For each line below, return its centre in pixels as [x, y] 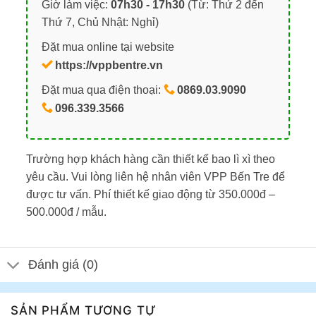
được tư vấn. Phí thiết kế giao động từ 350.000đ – [150, 194]
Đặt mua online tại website [108, 47]
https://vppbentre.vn [109, 65]
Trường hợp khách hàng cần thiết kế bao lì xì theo [150, 159]
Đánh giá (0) [63, 265]
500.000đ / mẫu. [66, 212]
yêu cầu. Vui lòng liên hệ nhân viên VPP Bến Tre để [155, 176]
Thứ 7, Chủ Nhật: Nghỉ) [100, 23]
